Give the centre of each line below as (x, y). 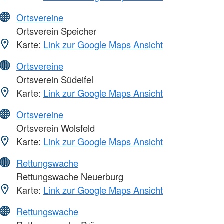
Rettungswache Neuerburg (69, 176)
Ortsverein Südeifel (54, 79)
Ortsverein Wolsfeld (54, 128)
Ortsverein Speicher (55, 31)
